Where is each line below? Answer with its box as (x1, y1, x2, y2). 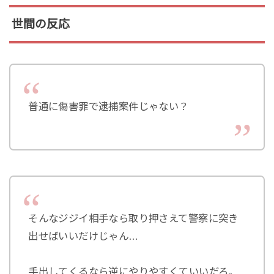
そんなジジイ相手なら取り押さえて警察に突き (28, 213, 239, 224)
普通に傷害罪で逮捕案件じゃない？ (28, 101, 189, 113)
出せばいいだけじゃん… (28, 231, 139, 242)
